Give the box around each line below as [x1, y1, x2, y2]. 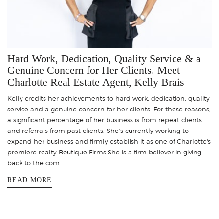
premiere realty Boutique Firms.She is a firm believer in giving [7, 148, 201, 156]
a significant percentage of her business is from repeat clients [7, 116, 202, 124]
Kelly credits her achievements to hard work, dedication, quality [7, 94, 210, 102]
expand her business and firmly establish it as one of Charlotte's [7, 137, 211, 145]
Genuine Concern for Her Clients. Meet [7, 64, 180, 76]
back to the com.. [7, 159, 63, 167]
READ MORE [7, 176, 52, 184]
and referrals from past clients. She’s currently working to [7, 127, 189, 134]
